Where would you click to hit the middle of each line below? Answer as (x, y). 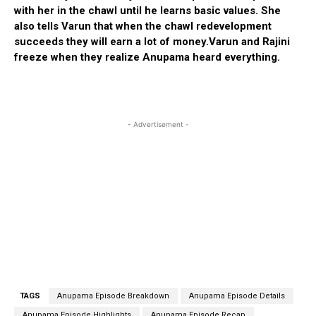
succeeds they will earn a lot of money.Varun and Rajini (152, 41)
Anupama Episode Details (237, 296)
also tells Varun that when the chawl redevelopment (143, 26)
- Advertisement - (158, 124)
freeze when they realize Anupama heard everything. (147, 57)
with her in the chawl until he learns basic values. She (147, 10)
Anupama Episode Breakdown (113, 296)
